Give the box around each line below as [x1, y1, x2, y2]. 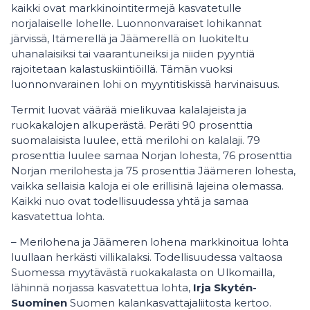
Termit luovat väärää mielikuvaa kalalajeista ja [11, 103, 246, 116]
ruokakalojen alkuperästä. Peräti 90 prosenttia [11, 118, 253, 131]
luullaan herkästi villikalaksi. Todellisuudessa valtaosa [11, 250, 282, 264]
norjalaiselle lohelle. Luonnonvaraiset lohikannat [11, 17, 262, 30]
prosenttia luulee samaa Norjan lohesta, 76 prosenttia [11, 149, 292, 162]
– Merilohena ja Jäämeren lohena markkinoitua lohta [11, 235, 289, 248]
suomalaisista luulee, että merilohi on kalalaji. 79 [11, 134, 260, 147]
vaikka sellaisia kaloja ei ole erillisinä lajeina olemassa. [11, 179, 284, 192]
